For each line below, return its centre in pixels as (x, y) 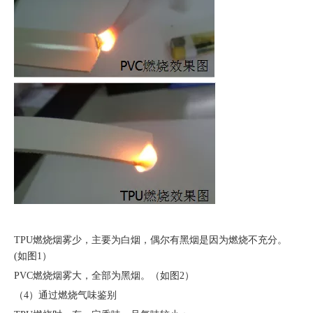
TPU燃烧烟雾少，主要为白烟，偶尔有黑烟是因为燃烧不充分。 (151, 240)
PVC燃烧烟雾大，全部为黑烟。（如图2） (104, 276)
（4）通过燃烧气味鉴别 (65, 296)
